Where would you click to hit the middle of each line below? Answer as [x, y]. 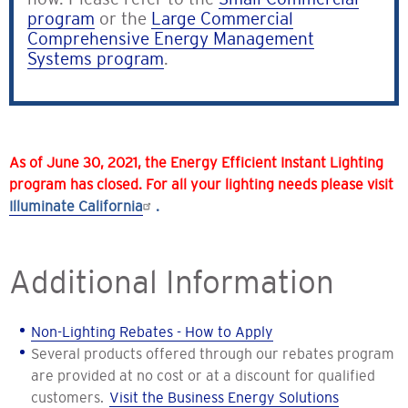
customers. [70, 398]
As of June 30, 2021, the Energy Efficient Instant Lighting [196, 163]
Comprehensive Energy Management [171, 39]
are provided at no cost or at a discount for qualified [203, 376]
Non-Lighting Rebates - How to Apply [152, 332]
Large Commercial [222, 19]
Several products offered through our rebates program [213, 354]
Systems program [96, 59]
